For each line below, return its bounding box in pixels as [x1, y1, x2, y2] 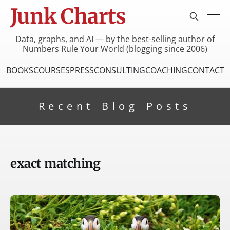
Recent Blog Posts [38, 99, 192, 113]
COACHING [145, 64, 187, 76]
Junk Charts [10, 4, 126, 29]
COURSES [33, 64, 70, 76]
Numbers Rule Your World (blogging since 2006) [23, 43, 207, 54]
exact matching [10, 155, 101, 171]
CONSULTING [93, 64, 145, 76]
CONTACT [187, 64, 224, 76]
